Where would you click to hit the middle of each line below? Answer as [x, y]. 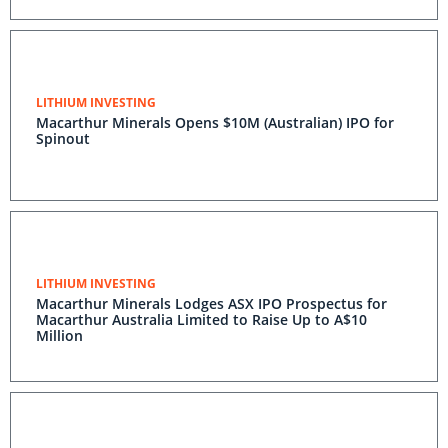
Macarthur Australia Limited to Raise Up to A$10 [201, 319]
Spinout [63, 138]
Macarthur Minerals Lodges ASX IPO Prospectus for [211, 303]
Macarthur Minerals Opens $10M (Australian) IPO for [215, 122]
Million [59, 335]
